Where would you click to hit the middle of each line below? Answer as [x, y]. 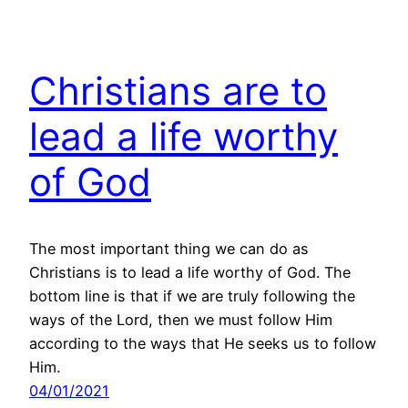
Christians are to [178, 90]
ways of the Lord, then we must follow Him [181, 319]
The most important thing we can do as [169, 248]
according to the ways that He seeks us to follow [203, 343]
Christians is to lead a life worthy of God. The [190, 272]
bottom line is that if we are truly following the [192, 296]
